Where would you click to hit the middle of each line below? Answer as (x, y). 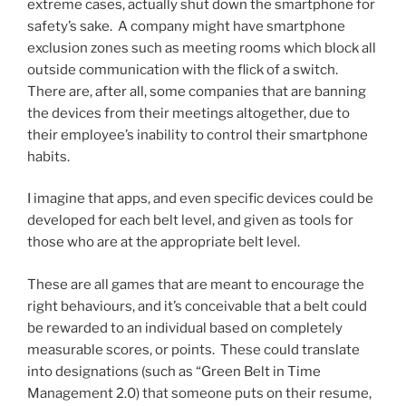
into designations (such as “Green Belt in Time (174, 371)
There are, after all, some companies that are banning (197, 91)
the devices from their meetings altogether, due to (188, 113)
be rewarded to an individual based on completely (185, 328)
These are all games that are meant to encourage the (196, 284)
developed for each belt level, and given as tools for (190, 221)
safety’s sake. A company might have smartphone (186, 26)
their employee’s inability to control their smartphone (198, 135)
